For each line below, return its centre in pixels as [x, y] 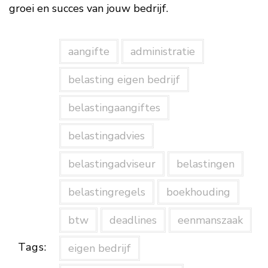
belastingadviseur [112, 164]
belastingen [205, 164]
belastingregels [106, 192]
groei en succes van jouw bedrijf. [89, 8]
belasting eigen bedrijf [124, 80]
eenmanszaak [210, 220]
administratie [162, 51]
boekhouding [198, 192]
